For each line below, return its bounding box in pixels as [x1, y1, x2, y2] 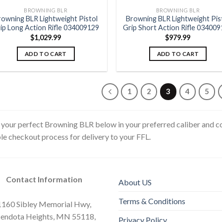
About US [118, 177, 152, 187]
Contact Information [6, 174, 82, 184]
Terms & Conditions [118, 196, 185, 206]
